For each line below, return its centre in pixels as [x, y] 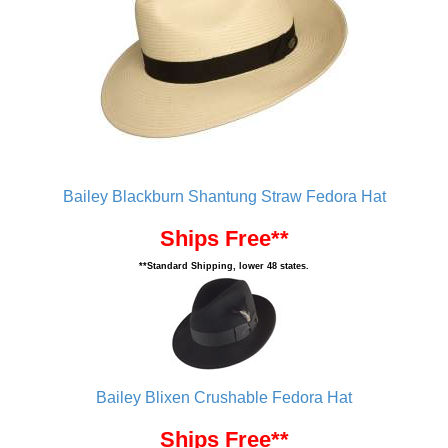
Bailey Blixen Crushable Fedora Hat [224, 397]
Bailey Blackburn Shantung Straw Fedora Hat [224, 196]
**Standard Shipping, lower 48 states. [224, 266]
